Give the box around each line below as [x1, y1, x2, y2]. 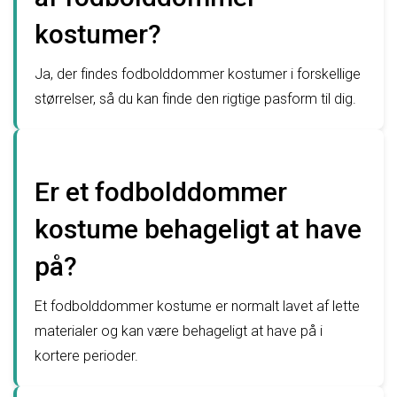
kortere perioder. [35, 347, 138, 365]
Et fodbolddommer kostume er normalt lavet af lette [35, 298, 360, 315]
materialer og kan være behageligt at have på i [35, 323, 323, 340]
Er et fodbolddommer [35, 176, 287, 208]
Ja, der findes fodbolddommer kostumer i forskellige [35, 66, 361, 83]
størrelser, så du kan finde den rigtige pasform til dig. [35, 90, 356, 108]
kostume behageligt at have [35, 214, 362, 245]
